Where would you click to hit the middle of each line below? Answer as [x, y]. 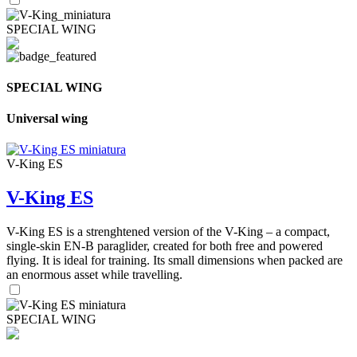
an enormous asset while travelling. [94, 275]
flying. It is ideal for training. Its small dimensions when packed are [175, 261]
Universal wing [47, 119]
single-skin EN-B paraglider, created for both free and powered [165, 246]
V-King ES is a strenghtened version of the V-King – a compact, [168, 232]
